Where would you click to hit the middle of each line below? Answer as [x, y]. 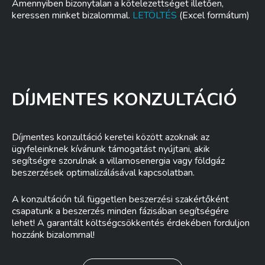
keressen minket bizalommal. [72, 15]
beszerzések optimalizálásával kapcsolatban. [103, 173]
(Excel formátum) [213, 15]
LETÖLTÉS [155, 15]
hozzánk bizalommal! [53, 235]
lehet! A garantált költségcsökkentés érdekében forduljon [131, 223]
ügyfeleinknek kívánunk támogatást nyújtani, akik [111, 149]
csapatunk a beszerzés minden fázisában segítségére [120, 211]
